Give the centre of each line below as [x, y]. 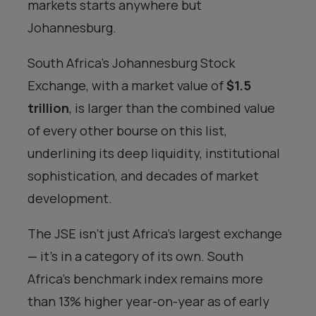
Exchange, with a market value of [127, 85]
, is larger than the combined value [172, 108]
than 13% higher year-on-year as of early [148, 301]
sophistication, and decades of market [143, 175]
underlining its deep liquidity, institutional [154, 153]
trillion [48, 108]
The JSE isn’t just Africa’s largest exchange [155, 233]
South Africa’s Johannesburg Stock [131, 62]
